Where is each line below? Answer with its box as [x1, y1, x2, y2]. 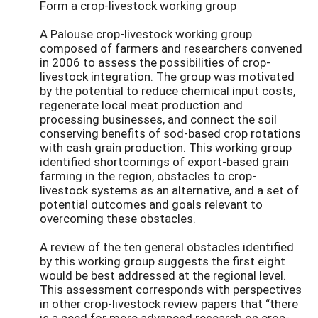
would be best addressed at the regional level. [40, 266, 286, 283]
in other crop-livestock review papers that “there [40, 295, 298, 312]
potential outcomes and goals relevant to [40, 195, 263, 212]
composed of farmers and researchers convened [40, 39, 302, 56]
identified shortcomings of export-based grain [40, 153, 289, 170]
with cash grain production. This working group [40, 138, 292, 155]
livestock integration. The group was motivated [40, 67, 295, 84]
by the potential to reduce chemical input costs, [40, 82, 295, 99]
